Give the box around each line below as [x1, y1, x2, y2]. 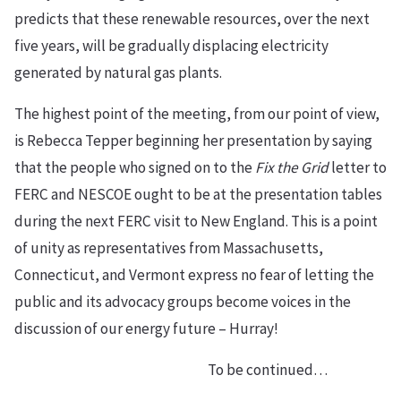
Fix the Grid [255, 158, 328, 178]
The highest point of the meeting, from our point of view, [14, 104, 380, 124]
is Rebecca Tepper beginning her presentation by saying [14, 131, 372, 151]
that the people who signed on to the [14, 158, 255, 178]
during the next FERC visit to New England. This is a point [14, 211, 378, 232]
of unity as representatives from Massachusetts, [14, 238, 323, 259]
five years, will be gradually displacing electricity [14, 36, 328, 56]
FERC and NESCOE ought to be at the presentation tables [14, 184, 382, 205]
